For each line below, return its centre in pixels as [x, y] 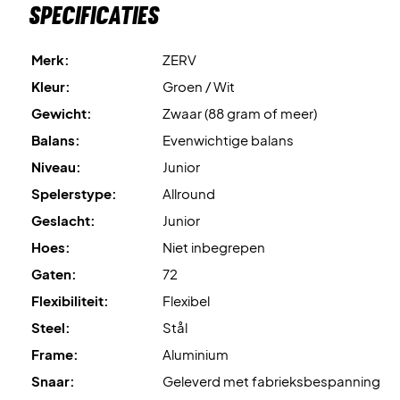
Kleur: [51, 86]
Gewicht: [62, 112]
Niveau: [56, 166]
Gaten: [54, 273]
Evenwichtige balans [228, 139]
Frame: [55, 354]
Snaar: [53, 380]
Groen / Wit [199, 86]
